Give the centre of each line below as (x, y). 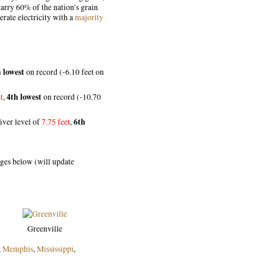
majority (89, 17)
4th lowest (24, 97)
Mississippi (55, 249)
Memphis (18, 249)
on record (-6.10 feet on (64, 72)
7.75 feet (56, 122)
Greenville (45, 228)
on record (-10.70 (71, 97)
